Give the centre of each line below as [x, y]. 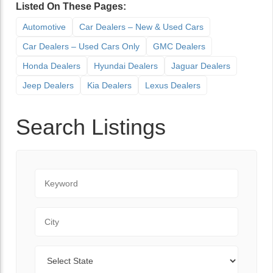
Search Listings [91, 127]
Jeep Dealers [48, 85]
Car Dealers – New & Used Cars [141, 27]
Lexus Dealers [173, 85]
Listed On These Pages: [71, 6]
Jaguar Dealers [201, 66]
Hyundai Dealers [126, 66]
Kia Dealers [109, 85]
